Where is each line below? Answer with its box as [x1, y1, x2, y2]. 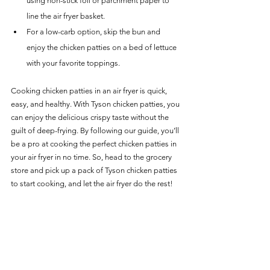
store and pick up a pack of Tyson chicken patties [11, 166, 179, 175]
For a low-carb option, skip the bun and [27, 27, 162, 37]
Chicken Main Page [89, 219, 155, 228]
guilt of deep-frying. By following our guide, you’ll [11, 126, 181, 136]
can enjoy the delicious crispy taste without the [11, 113, 171, 122]
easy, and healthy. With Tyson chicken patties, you [11, 99, 181, 109]
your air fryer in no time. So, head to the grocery [11, 152, 174, 162]
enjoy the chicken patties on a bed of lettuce [27, 43, 178, 52]
